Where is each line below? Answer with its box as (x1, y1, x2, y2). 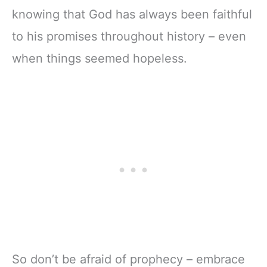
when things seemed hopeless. (12, 51, 187, 66)
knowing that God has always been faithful (12, 7, 252, 22)
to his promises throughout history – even (12, 29, 246, 44)
